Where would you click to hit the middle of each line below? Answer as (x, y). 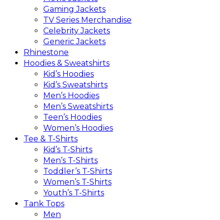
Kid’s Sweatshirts (75, 84)
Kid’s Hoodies (69, 74)
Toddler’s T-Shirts (78, 171)
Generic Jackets (74, 41)
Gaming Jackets (74, 9)
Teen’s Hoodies (72, 117)
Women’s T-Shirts (77, 182)
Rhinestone (46, 52)
